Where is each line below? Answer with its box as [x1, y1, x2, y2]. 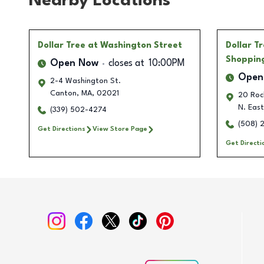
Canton [50, 90, 77, 98]
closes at [108, 59, 144, 69]
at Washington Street [88, 41, 182, 50]
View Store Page [93, 126, 147, 133]
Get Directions [38, 126, 85, 133]
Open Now [50, 59, 98, 69]
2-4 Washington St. [50, 77, 121, 85]
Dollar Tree [38, 41, 85, 50]
